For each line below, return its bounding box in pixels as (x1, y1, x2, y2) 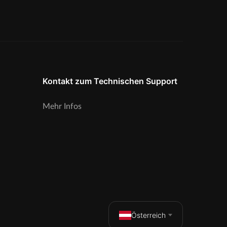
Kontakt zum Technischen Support (42, 75, 177, 86)
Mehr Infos (42, 102, 82, 110)
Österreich (131, 210, 166, 219)
